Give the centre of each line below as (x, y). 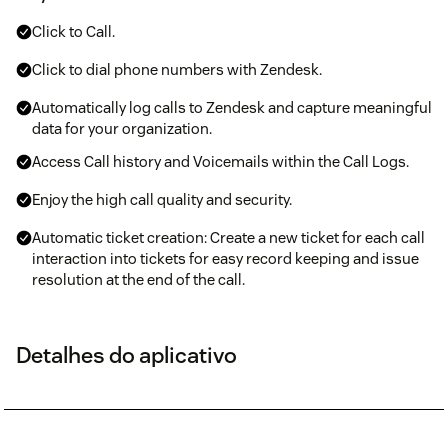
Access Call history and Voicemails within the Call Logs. (220, 161)
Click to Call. (73, 31)
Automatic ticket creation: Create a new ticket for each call (228, 237)
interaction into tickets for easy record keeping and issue (225, 258)
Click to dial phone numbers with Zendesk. (177, 69)
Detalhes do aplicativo (126, 354)
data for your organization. (122, 128)
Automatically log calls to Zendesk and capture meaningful (232, 107)
